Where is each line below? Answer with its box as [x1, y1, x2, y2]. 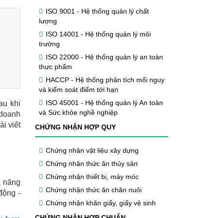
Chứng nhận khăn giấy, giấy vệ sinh [45, 199, 156, 207]
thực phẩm [38, 62, 72, 71]
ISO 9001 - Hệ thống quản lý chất [45, 7, 149, 15]
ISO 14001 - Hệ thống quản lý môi [45, 30, 151, 38]
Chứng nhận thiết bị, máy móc [45, 173, 139, 181]
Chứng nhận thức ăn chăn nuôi [45, 186, 142, 194]
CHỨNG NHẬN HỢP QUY [35, 123, 116, 131]
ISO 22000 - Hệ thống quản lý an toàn [45, 53, 163, 61]
